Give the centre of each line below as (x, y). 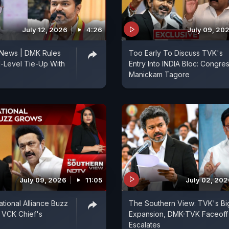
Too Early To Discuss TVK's (176, 53)
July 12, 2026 (45, 30)
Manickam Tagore (159, 75)
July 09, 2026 (43, 180)
